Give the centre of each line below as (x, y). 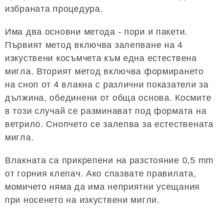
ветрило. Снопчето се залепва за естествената (109, 124)
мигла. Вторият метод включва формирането (104, 72)
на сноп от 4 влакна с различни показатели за (107, 85)
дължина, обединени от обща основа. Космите (108, 98)
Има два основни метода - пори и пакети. (97, 32)
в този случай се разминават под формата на (106, 111)
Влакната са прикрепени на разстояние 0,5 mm (109, 161)
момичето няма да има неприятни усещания (103, 187)
